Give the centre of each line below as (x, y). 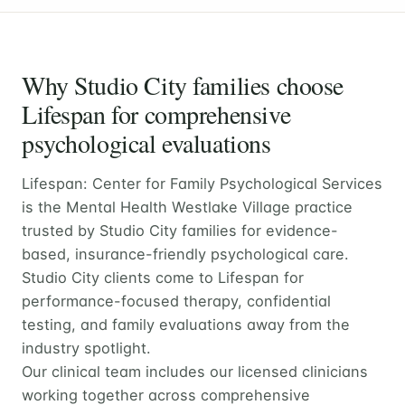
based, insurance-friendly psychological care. (185, 254)
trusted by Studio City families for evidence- (180, 230)
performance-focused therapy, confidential (176, 301)
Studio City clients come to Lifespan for (163, 277)
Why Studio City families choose (183, 85)
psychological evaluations (146, 142)
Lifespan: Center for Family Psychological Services (202, 183)
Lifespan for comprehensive (156, 113)
